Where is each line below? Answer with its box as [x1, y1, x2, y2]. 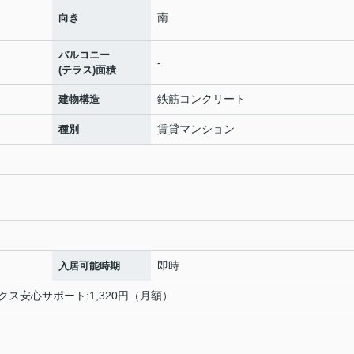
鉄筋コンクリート [157, 92, 246, 105]
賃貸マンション [157, 122, 235, 135]
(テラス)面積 [58, 64, 116, 76]
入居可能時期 [58, 260, 120, 272]
